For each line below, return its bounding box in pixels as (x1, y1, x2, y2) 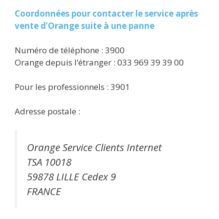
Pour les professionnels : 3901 (15, 81, 130, 92)
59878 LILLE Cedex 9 (27, 169, 116, 183)
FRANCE (27, 184, 61, 198)
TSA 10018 (27, 154, 71, 169)
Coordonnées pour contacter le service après (15, 8, 198, 19)
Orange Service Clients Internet (27, 140, 162, 154)
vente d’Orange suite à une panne (15, 20, 154, 31)
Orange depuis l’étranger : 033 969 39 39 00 (15, 57, 184, 68)
